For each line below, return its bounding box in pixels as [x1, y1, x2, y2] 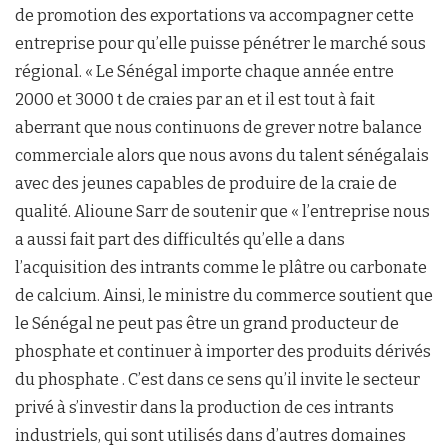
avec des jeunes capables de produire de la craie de [15, 174, 397, 193]
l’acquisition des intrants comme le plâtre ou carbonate [15, 258, 427, 277]
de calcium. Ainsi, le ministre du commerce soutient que [15, 286, 433, 305]
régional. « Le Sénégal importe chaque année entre [15, 62, 394, 81]
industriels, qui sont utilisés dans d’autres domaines [15, 426, 406, 445]
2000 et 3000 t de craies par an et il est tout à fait [15, 90, 375, 109]
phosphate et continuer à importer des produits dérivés [15, 342, 431, 361]
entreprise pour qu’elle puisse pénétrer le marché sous [15, 34, 426, 53]
